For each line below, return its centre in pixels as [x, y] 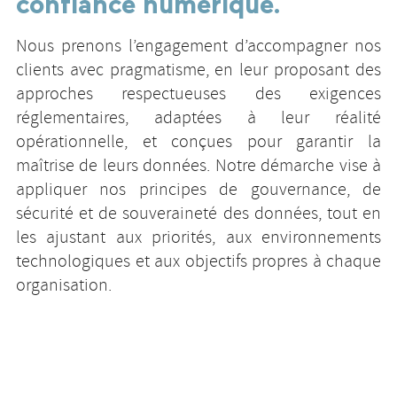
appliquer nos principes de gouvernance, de [198, 191]
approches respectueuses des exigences [198, 95]
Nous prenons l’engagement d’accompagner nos [198, 47]
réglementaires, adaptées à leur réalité [198, 119]
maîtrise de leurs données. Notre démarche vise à [198, 167]
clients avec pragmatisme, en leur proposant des [198, 71]
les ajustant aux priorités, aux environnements [198, 238]
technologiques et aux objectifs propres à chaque [198, 262]
